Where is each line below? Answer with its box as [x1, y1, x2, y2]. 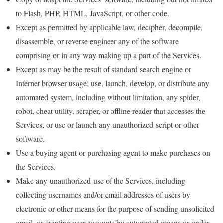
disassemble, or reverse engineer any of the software [16, 36, 179, 46]
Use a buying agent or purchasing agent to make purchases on [16, 147, 210, 158]
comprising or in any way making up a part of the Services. [16, 50, 201, 60]
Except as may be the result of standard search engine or [16, 64, 191, 74]
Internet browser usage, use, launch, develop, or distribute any [16, 78, 209, 88]
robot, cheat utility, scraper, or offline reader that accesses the [16, 106, 205, 116]
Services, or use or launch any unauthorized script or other [16, 119, 199, 130]
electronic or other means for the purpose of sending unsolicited [16, 203, 214, 214]
